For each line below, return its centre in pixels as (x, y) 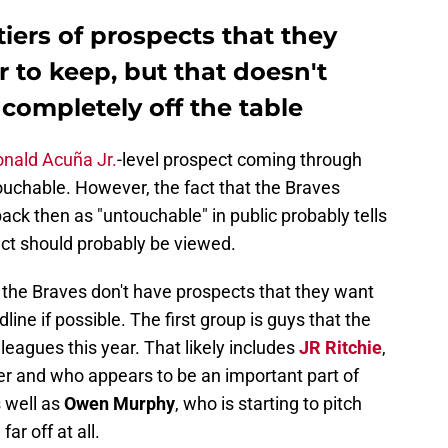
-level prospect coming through (239, 160)
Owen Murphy (119, 404)
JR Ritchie (340, 348)
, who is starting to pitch (268, 404)
